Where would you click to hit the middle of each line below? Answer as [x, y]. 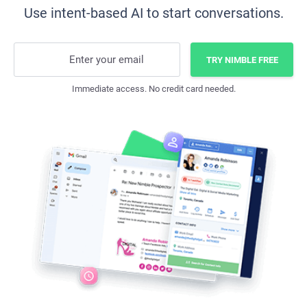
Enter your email [107, 60]
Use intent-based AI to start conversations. [153, 13]
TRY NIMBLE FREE [242, 60]
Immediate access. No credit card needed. [153, 89]
